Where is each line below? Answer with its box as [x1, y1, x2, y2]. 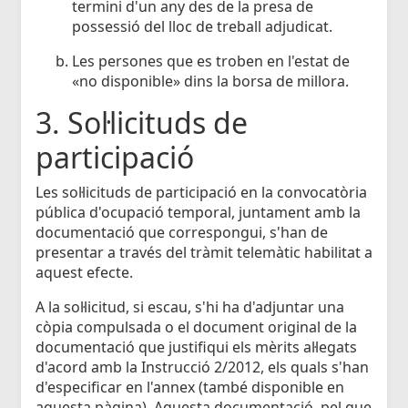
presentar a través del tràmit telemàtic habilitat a [36, 242, 372, 263]
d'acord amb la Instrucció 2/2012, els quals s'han [36, 357, 369, 378]
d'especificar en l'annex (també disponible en [36, 377, 344, 398]
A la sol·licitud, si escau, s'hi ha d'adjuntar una [36, 297, 344, 318]
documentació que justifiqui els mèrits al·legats [36, 337, 357, 358]
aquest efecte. [36, 262, 133, 283]
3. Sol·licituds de [36, 103, 248, 143]
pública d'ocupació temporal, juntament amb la [36, 202, 361, 223]
